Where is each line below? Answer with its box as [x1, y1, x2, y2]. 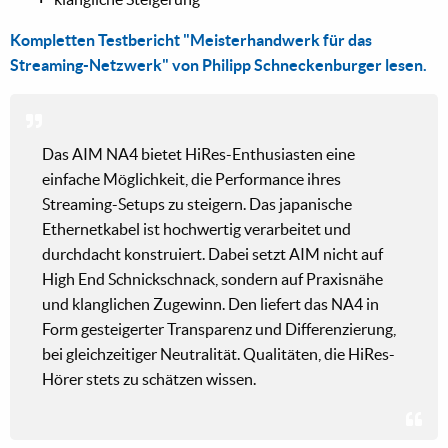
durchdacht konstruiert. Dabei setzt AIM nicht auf [42, 245, 383, 264]
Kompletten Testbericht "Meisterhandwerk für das [10, 31, 372, 50]
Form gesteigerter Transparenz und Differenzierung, [42, 320, 396, 339]
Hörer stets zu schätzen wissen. [42, 370, 256, 389]
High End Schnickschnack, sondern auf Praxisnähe [42, 270, 383, 289]
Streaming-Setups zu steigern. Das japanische [42, 195, 352, 214]
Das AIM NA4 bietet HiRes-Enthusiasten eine [42, 145, 355, 164]
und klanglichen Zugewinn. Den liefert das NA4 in [42, 295, 379, 314]
